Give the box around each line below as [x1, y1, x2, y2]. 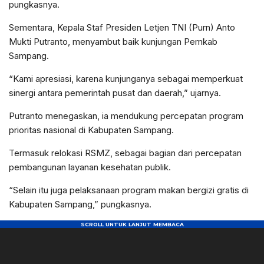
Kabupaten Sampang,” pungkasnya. [9, 198, 151, 210]
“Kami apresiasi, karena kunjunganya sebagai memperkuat [9, 72, 243, 84]
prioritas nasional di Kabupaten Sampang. [9, 124, 174, 136]
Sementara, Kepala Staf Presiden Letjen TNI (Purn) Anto [9, 21, 235, 33]
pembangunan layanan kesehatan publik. [9, 161, 171, 173]
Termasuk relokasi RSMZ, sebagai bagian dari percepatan [9, 147, 242, 159]
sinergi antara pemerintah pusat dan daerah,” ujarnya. [9, 87, 221, 98]
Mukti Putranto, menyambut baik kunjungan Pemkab [9, 35, 217, 47]
